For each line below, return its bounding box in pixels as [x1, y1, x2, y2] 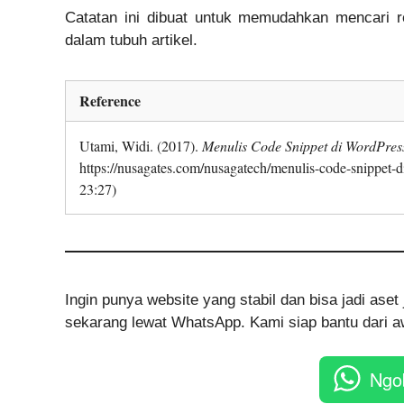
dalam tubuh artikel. [65, 31, 197, 49]
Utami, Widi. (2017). [79, 135, 202, 155]
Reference [79, 89, 141, 111]
